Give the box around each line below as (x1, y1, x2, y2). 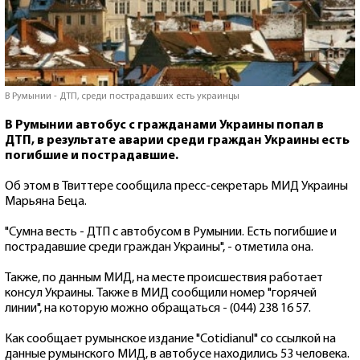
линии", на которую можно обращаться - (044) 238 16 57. (5, 301, 311, 315)
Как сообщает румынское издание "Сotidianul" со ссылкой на (5, 332, 336, 346)
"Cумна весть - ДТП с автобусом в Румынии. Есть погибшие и (5, 225, 337, 239)
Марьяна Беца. (5, 194, 87, 208)
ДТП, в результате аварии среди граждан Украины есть (5, 133, 350, 147)
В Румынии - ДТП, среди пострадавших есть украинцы (5, 91, 239, 101)
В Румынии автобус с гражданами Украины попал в (5, 118, 324, 132)
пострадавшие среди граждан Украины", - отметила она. (5, 240, 313, 254)
